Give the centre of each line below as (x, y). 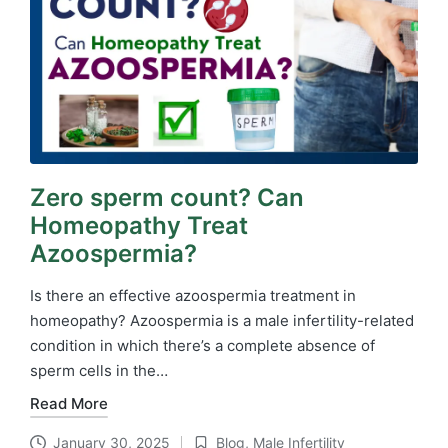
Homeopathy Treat (139, 225)
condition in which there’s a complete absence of (202, 345)
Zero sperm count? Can (167, 197)
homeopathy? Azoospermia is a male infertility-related (222, 320)
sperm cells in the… (99, 370)
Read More (69, 404)
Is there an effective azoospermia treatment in (193, 295)
